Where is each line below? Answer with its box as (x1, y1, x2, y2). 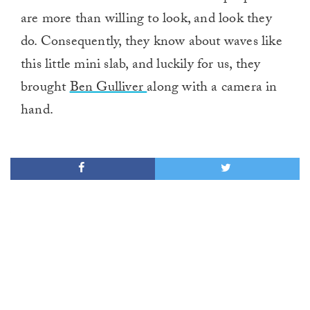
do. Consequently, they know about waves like (21, 31, 282, 55)
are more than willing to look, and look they (21, 8, 272, 33)
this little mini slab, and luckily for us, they (21, 54, 261, 78)
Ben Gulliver (69, 77, 147, 101)
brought (21, 77, 70, 101)
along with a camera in (147, 77, 277, 101)
